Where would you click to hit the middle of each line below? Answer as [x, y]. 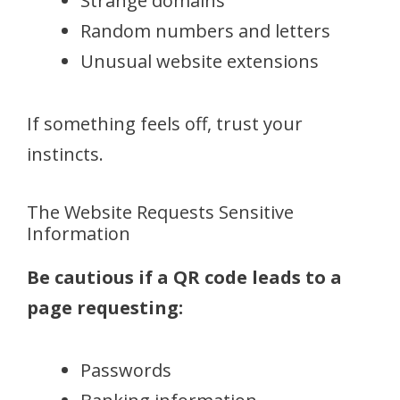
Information [79, 233]
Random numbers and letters [205, 30]
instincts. [65, 154]
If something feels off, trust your [165, 123]
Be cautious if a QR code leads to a [184, 277]
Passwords [126, 370]
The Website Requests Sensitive [160, 212]
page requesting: [105, 307]
